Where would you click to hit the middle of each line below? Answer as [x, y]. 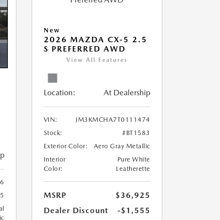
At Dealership [127, 93]
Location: [59, 93]
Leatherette [133, 169]
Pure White [134, 159]
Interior [55, 159]
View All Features [97, 60]
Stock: [53, 133]
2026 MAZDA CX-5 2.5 [95, 40]
